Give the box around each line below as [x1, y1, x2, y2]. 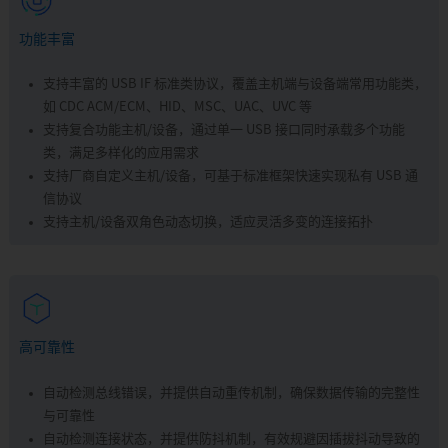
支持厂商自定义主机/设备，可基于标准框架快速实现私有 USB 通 [42, 169, 418, 184]
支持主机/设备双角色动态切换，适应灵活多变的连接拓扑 [42, 215, 373, 230]
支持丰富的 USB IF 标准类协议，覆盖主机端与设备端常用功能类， [42, 77, 427, 92]
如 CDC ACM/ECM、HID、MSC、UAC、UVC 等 [42, 100, 312, 115]
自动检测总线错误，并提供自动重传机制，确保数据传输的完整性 [42, 386, 420, 401]
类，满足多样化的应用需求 [42, 146, 199, 161]
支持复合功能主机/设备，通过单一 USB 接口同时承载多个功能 [42, 123, 405, 138]
